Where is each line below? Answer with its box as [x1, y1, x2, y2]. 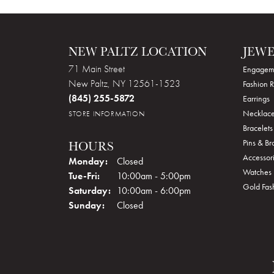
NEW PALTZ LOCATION [68, 43, 207, 59]
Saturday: [68, 184, 111, 197]
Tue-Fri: [68, 169, 100, 182]
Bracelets [243, 122, 273, 133]
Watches [243, 166, 272, 177]
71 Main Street [68, 62, 125, 75]
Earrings [243, 93, 270, 104]
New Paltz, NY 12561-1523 [68, 77, 180, 90]
